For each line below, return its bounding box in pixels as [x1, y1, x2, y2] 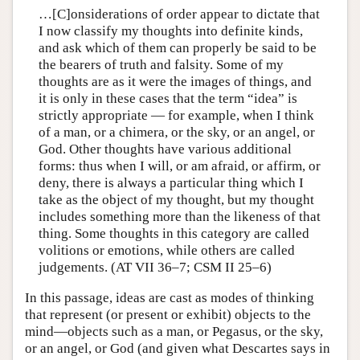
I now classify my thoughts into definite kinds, [38, 23, 303, 39]
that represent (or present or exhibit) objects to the [25, 306, 311, 322]
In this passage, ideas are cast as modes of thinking [25, 289, 314, 305]
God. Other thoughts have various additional [38, 141, 292, 157]
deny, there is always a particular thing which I [38, 175, 304, 191]
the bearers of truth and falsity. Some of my [38, 57, 284, 73]
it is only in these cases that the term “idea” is [38, 91, 297, 107]
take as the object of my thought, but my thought [38, 192, 314, 208]
